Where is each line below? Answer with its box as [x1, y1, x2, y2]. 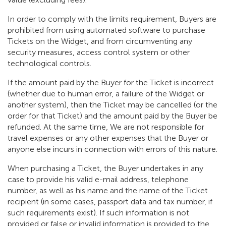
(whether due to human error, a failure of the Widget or [8, 89, 204, 99]
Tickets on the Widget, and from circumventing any [8, 36, 192, 46]
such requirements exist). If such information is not [8, 208, 189, 218]
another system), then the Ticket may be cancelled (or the [8, 100, 217, 110]
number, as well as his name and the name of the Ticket [8, 186, 208, 196]
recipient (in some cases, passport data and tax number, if [8, 197, 212, 207]
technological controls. [8, 59, 91, 69]
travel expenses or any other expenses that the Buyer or [8, 133, 208, 143]
